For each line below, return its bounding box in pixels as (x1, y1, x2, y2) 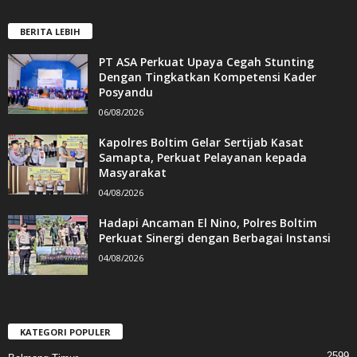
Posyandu (99, 84, 153, 100)
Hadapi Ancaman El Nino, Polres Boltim (99, 215, 317, 231)
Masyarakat (99, 165, 167, 181)
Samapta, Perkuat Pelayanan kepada (99, 150, 307, 166)
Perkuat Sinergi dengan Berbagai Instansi (99, 230, 331, 246)
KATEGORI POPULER (20, 326, 111, 339)
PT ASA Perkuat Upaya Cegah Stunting (99, 54, 314, 70)
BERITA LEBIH (20, 25, 80, 38)
